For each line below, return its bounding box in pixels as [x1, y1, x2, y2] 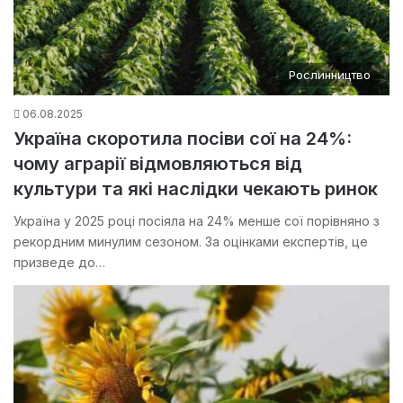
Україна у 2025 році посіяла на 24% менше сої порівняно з [13, 213, 380, 229]
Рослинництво [289, 67, 371, 83]
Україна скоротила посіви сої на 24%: [13, 128, 352, 150]
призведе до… [13, 255, 105, 271]
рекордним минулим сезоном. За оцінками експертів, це [13, 234, 368, 250]
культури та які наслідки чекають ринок [13, 178, 378, 201]
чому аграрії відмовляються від [13, 153, 302, 175]
